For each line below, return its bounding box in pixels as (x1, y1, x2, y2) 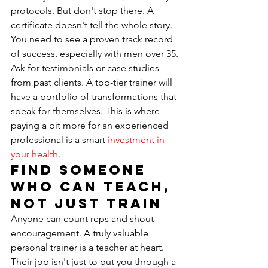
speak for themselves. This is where (11, 105, 162, 117)
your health (11, 148, 58, 160)
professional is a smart (11, 134, 108, 145)
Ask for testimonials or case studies (11, 62, 162, 74)
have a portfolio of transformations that (11, 91, 179, 102)
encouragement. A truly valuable (11, 227, 151, 239)
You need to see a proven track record (11, 33, 175, 45)
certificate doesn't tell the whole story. (11, 19, 175, 31)
